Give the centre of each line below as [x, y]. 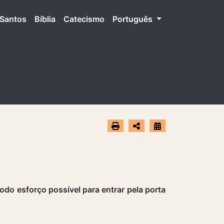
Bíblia [45, 19]
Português [134, 19]
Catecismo [84, 19]
